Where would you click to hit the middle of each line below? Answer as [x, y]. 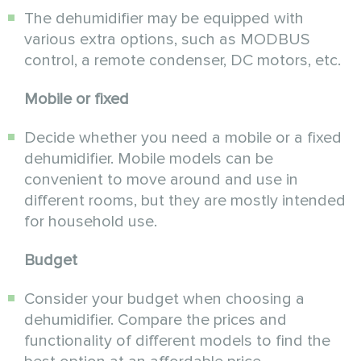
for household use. [93, 222]
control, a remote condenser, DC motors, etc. [183, 61]
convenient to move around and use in [161, 180]
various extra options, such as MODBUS [167, 40]
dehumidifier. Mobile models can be [149, 159]
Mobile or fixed [75, 100]
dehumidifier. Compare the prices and [156, 320]
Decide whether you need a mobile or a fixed [183, 138]
